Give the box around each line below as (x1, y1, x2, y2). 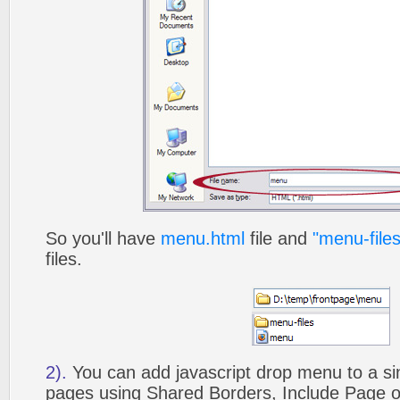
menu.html (161, 229, 245, 248)
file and (245, 229, 312, 248)
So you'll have (46, 229, 161, 248)
